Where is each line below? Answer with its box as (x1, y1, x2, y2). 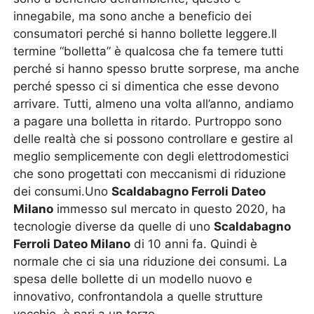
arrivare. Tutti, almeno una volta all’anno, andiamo (13, 97, 294, 111)
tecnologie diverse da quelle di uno (13, 219, 214, 233)
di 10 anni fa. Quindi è (130, 237, 258, 251)
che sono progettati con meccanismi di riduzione (13, 167, 287, 181)
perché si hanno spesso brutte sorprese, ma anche (13, 62, 300, 76)
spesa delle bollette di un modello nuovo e (13, 272, 253, 286)
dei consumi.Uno (13, 184, 112, 198)
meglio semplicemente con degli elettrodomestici (13, 149, 289, 163)
